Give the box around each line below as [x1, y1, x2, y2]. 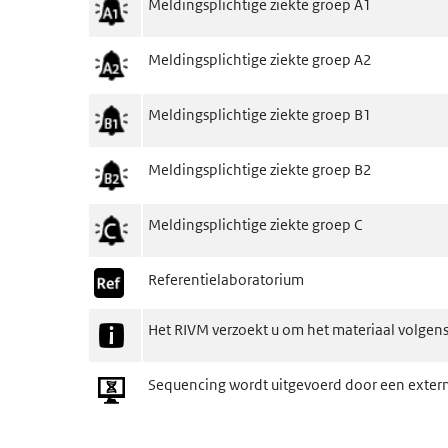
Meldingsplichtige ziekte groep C [147, 215, 362, 234]
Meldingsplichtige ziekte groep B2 [147, 160, 372, 179]
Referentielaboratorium [147, 270, 304, 289]
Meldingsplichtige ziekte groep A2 [147, 50, 372, 69]
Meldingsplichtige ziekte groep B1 [147, 105, 372, 124]
